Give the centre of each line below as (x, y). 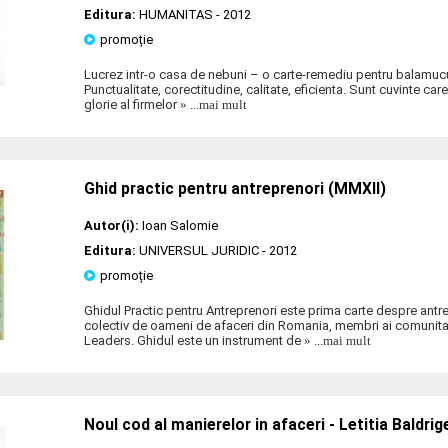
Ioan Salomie (180, 225)
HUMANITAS (176, 14)
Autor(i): (111, 225)
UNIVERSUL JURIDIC (199, 250)
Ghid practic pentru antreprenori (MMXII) (235, 188)
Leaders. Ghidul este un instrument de (192, 340)
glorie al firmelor (130, 104)
